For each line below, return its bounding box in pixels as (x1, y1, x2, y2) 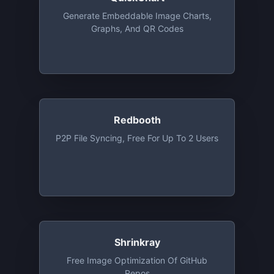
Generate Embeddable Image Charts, (62, 10, 212, 21)
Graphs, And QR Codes (91, 23, 183, 34)
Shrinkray (114, 236, 160, 248)
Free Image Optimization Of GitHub (67, 255, 207, 265)
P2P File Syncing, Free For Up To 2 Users (56, 133, 218, 143)
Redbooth (113, 114, 161, 126)
